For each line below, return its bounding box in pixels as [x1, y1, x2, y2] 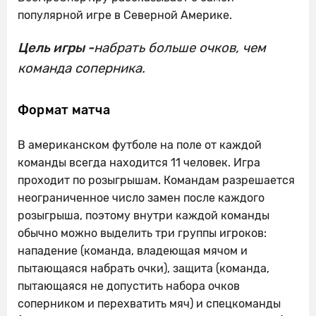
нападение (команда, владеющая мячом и [18, 243, 248, 257]
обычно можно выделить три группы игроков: [18, 226, 267, 240]
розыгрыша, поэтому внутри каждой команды [18, 208, 269, 222]
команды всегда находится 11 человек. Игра [18, 155, 260, 169]
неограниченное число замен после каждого [18, 190, 265, 205]
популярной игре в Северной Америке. [18, 8, 232, 22]
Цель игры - [18, 39, 94, 56]
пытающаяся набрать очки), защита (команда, [18, 261, 269, 275]
